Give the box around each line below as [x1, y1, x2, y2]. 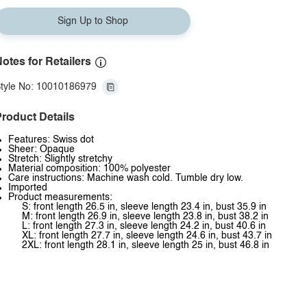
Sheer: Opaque [8, 145, 75, 154]
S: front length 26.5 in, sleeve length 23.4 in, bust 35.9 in [22, 202, 267, 212]
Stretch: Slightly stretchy [8, 154, 112, 164]
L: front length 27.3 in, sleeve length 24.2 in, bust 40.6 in [22, 221, 266, 231]
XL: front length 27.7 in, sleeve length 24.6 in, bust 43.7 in [22, 231, 272, 241]
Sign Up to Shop [57, 16, 128, 26]
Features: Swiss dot [8, 135, 94, 145]
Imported [8, 183, 47, 193]
